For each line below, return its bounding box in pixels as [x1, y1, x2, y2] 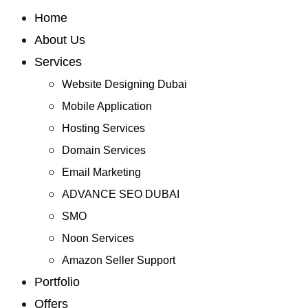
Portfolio [34, 275, 80, 289]
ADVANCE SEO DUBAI [61, 188, 179, 200]
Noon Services [61, 232, 134, 244]
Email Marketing [61, 166, 141, 178]
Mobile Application [61, 100, 152, 112]
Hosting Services [61, 122, 145, 134]
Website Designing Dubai [61, 78, 187, 90]
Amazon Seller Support [61, 254, 175, 266]
